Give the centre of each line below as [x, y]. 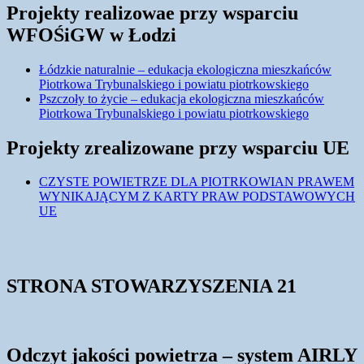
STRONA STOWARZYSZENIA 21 [152, 286]
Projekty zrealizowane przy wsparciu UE [178, 147]
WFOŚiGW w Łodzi [91, 35]
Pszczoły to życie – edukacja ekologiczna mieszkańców [182, 98]
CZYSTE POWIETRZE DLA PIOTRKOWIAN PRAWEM [197, 182]
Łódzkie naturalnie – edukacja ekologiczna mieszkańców [185, 69]
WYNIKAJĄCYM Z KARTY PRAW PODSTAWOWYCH [197, 197]
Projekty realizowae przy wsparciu [152, 13]
